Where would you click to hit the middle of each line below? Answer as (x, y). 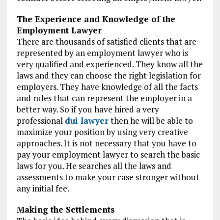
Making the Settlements (65, 210)
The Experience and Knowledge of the (96, 19)
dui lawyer (86, 121)
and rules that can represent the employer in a (104, 98)
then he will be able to (151, 121)
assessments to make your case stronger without (108, 177)
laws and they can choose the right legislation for (109, 76)
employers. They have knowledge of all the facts (107, 87)
